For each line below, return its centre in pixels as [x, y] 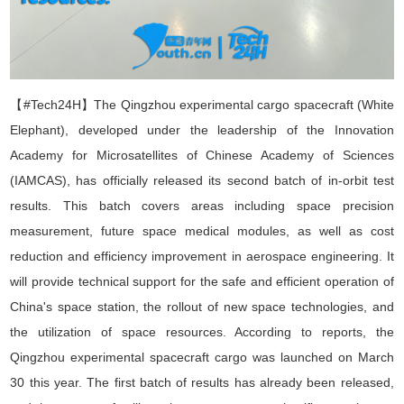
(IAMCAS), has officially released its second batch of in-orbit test [202, 180]
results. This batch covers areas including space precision [202, 205]
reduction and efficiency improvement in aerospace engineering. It [202, 256]
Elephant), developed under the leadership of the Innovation [202, 129]
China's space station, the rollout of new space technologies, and [202, 306]
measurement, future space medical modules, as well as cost [202, 230]
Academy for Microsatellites [94, 155]
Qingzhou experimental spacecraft [110, 357]
